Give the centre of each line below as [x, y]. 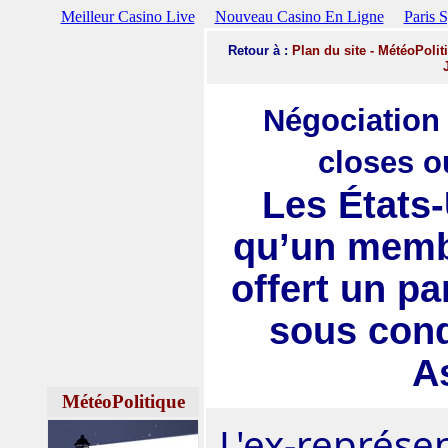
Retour [248, 50]
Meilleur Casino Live [127, 16]
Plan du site [328, 50]
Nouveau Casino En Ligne [299, 16]
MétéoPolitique [123, 401]
